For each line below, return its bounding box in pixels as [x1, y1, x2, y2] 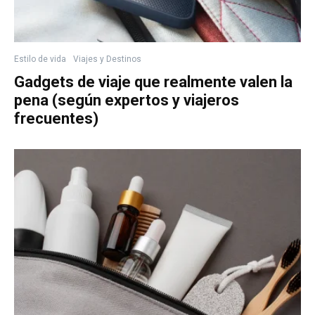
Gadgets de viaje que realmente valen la [14, 72, 292, 91]
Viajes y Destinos [73, 53, 141, 64]
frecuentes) [14, 109, 98, 127]
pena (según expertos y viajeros [14, 91, 239, 109]
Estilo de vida [14, 53, 66, 64]
